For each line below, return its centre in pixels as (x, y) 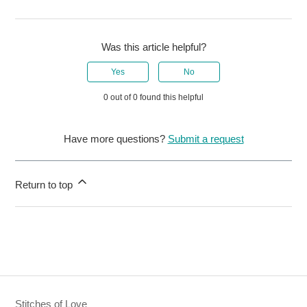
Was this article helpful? (153, 47)
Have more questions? (115, 139)
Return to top (46, 185)
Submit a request (206, 139)
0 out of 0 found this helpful (153, 98)
